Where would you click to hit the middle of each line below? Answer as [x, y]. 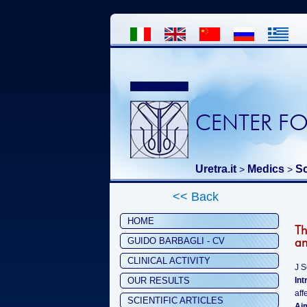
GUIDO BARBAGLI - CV [176, 241]
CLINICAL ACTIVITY [169, 261]
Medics [266, 169]
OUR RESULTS [159, 281]
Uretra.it [216, 169]
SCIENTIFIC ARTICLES [175, 300]
